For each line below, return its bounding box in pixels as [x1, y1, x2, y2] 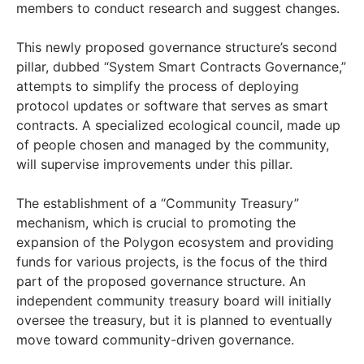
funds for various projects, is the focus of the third [16, 253, 327, 270]
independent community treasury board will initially [16, 292, 331, 309]
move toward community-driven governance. [16, 331, 294, 348]
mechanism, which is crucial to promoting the [16, 214, 296, 231]
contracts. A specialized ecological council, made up [16, 116, 340, 133]
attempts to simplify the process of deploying [16, 77, 299, 94]
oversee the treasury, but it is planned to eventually [16, 311, 332, 328]
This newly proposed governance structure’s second [16, 38, 337, 55]
